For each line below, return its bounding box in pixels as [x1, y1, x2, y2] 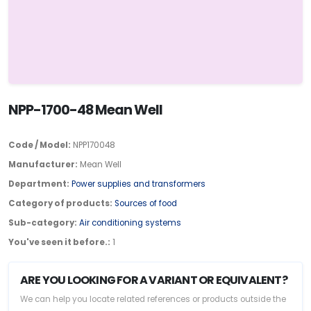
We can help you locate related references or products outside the [20, 293, 286, 305]
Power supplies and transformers [72, 178, 205, 190]
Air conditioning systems [79, 217, 181, 228]
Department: [8, 178, 69, 190]
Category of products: [8, 197, 112, 209]
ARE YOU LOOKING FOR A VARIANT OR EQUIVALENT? [20, 271, 287, 288]
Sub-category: [8, 217, 77, 228]
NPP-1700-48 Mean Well [8, 100, 163, 119]
